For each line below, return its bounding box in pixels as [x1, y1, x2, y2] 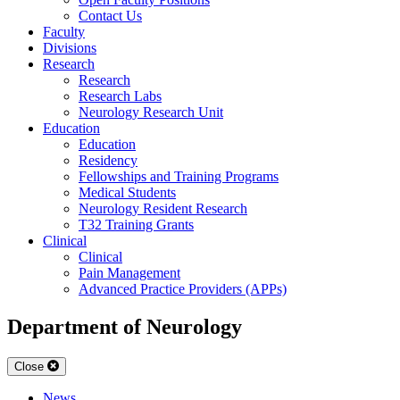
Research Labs [79, 87, 162, 104]
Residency [79, 152, 137, 168]
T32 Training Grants [79, 216, 194, 232]
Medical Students [79, 184, 176, 200]
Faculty [43, 23, 85, 39]
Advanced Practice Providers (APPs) [79, 280, 287, 296]
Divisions [43, 39, 96, 55]
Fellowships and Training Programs [79, 168, 279, 184]
